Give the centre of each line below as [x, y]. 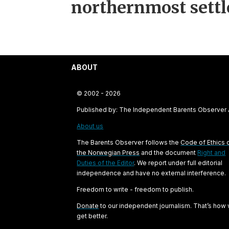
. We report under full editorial [178, 163]
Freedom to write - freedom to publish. [135, 189]
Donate [88, 205]
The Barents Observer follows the [129, 142]
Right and [212, 152]
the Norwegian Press [108, 152]
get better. [93, 216]
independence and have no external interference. [152, 173]
